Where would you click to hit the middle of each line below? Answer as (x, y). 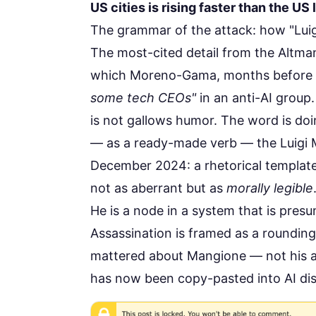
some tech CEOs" (143, 98)
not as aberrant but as (158, 188)
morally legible (270, 188)
